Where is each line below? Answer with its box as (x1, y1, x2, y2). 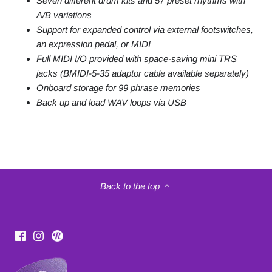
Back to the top (100, 180, 160, 191)
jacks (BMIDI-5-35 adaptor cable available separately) (36, 68, 249, 79)
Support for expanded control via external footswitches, (36, 24, 253, 35)
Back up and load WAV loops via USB (36, 97, 186, 108)
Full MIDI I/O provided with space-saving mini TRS (36, 53, 237, 64)
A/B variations (36, 10, 92, 21)
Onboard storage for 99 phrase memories (36, 83, 200, 93)
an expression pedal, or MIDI (36, 39, 151, 50)
